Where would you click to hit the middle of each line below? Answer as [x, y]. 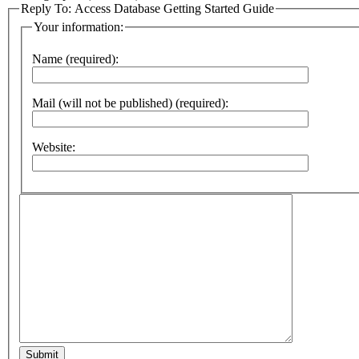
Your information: [79, 27]
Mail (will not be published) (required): [130, 103]
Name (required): [75, 59]
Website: [54, 147]
